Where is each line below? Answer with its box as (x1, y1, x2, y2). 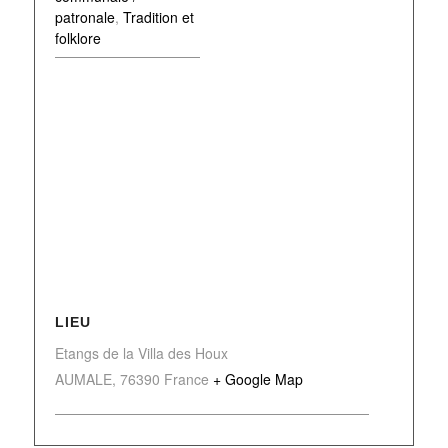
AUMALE (54, 368, 112, 389)
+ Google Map (212, 368, 303, 389)
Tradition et (122, 6, 194, 27)
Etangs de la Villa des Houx (54, 342, 228, 363)
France (163, 368, 209, 389)
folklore (54, 27, 101, 48)
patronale (54, 6, 115, 27)
